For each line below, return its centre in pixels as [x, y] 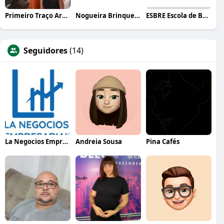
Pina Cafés [162, 141]
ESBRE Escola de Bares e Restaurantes [205, 15]
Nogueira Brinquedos [137, 15]
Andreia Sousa [98, 141]
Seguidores [45, 50]
